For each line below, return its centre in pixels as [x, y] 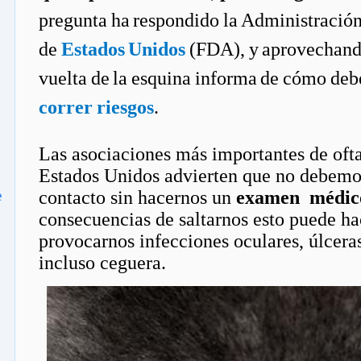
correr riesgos [96, 107]
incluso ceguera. [102, 263]
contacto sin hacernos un [137, 197]
